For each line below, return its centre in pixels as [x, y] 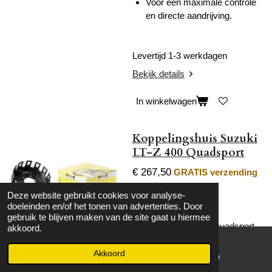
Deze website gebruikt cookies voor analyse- [96, 195]
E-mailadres [73, 256]
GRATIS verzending [215, 172]
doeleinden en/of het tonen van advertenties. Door [105, 206]
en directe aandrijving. [189, 15]
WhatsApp [202, 256]
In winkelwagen [166, 101]
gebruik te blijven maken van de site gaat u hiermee [109, 217]
